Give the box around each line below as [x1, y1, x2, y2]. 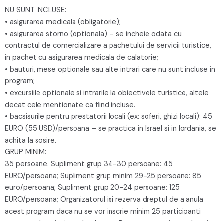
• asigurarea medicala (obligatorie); [5, 17, 121, 27]
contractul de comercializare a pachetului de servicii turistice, [5, 40, 211, 50]
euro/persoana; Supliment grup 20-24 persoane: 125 [5, 183, 180, 192]
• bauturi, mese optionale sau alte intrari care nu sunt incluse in [5, 64, 215, 74]
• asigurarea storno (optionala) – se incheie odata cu [5, 29, 182, 38]
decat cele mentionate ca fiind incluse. [5, 100, 135, 110]
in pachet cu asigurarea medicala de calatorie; [5, 52, 158, 62]
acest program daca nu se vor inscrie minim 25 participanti [5, 206, 201, 216]
